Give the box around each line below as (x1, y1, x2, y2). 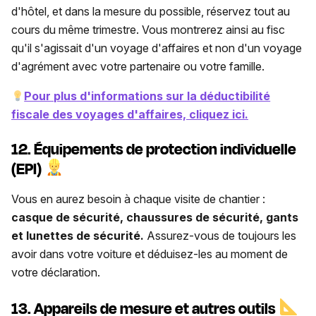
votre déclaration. (11, 265, 103, 280)
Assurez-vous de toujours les (144, 229, 296, 243)
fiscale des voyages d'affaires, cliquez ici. (11, 107, 248, 122)
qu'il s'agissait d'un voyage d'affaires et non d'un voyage (11, 41, 302, 56)
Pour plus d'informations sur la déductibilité (24, 89, 271, 104)
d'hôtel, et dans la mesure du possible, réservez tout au (11, 4, 290, 19)
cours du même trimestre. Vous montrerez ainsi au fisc (11, 23, 285, 37)
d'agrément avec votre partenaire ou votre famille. (11, 59, 265, 74)
